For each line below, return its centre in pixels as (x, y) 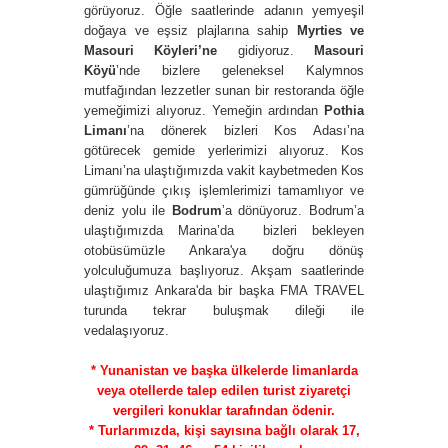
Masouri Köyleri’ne (161, 50)
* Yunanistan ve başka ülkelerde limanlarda (224, 370)
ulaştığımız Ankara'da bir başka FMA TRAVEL (224, 290)
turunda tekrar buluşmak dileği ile (224, 310)
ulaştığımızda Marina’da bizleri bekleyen (224, 230)
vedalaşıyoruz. (128, 330)
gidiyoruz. (276, 50)
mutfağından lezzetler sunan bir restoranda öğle (224, 90)
